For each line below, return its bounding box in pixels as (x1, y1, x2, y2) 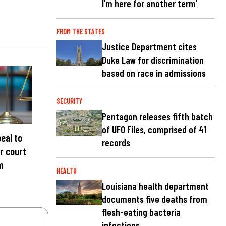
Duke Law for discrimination (102, 53, 204, 66)
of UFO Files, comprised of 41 (102, 124, 206, 135)
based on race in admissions (102, 67, 206, 79)
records (102, 137, 130, 148)
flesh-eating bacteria (102, 206, 181, 218)
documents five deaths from (102, 193, 207, 205)
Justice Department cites (102, 40, 197, 52)
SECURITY (56, 96, 82, 105)
